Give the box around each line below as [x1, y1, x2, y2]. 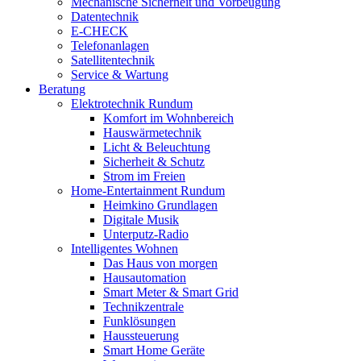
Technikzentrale [103, 300, 184, 313]
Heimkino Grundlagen [103, 198, 218, 212]
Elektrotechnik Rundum [71, 97, 193, 110]
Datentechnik [71, 10, 139, 23]
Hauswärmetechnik [103, 126, 201, 139]
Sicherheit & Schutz [103, 155, 205, 168]
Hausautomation [103, 271, 186, 284]
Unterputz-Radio [103, 227, 189, 241]
